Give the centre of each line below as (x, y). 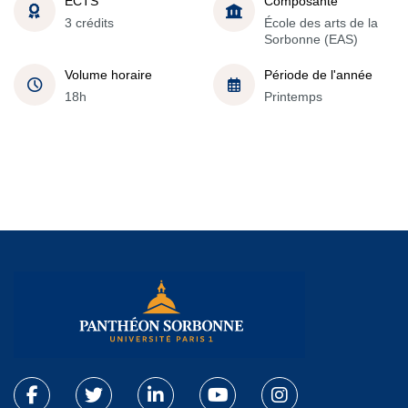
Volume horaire (108, 75)
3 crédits (89, 23)
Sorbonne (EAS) (311, 39)
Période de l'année (318, 75)
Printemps (293, 97)
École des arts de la (321, 23)
